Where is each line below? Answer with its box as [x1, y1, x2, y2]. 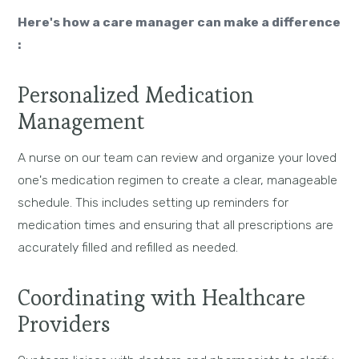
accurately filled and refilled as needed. [18, 240, 239, 256]
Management [18, 107, 145, 135]
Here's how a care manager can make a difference [18, 14, 341, 30]
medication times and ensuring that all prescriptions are [18, 217, 334, 233]
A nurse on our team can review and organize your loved [18, 150, 337, 166]
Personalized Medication [18, 80, 255, 109]
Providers [18, 309, 111, 338]
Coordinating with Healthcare [18, 283, 306, 312]
